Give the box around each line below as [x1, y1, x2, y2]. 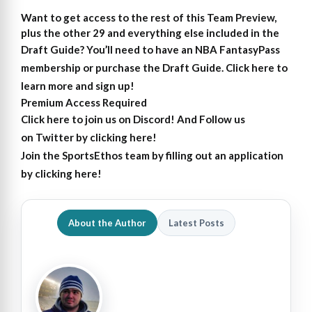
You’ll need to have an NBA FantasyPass [86, 43, 280, 56]
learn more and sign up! [21, 79, 134, 93]
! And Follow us [171, 113, 245, 126]
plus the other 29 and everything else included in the [21, 26, 279, 40]
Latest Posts [169, 217, 224, 228]
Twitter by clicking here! [36, 131, 157, 144]
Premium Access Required [21, 96, 147, 109]
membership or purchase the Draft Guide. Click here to [21, 61, 288, 75]
